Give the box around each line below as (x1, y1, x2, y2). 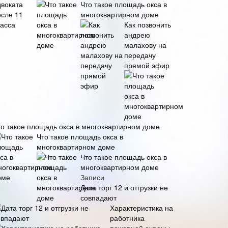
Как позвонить (124, 19, 171, 30)
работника (110, 213, 145, 223)
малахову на (124, 40, 166, 50)
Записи (80, 172, 104, 182)
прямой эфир (124, 60, 169, 70)
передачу (124, 50, 156, 60)
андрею (124, 30, 150, 40)
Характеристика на (110, 203, 173, 213)
